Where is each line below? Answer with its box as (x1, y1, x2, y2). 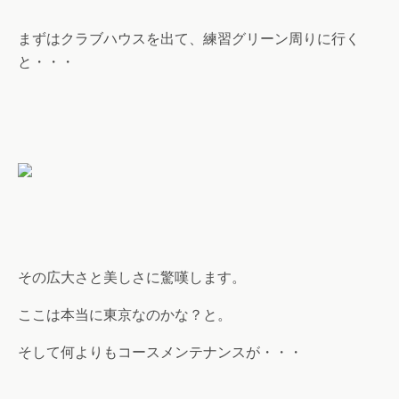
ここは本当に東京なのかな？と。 (18, 306, 232, 323)
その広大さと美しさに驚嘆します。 (18, 269, 246, 286)
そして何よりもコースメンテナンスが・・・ (18, 344, 303, 361)
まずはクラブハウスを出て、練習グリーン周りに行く (18, 30, 360, 47)
